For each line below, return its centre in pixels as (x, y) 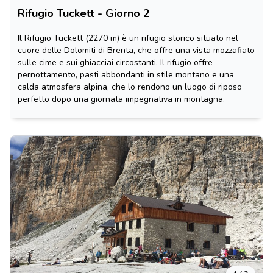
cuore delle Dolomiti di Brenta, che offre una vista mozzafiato (136, 50)
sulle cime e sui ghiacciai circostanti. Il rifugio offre (115, 62)
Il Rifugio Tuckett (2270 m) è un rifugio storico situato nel (128, 38)
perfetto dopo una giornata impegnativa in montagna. (121, 99)
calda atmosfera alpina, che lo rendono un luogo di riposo (130, 87)
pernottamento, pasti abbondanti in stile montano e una (126, 75)
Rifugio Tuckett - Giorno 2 (84, 13)
